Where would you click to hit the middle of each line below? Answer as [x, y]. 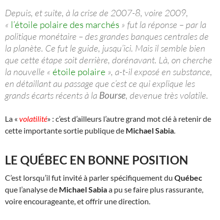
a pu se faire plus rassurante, [155, 189]
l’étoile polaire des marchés [66, 24]
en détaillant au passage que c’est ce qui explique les [100, 83]
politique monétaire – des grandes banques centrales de [107, 36]
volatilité [33, 118]
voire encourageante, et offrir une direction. [78, 201]
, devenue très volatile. [167, 95]
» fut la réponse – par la [164, 24]
